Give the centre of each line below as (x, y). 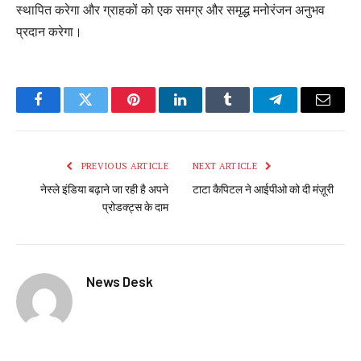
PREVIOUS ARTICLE (123, 166)
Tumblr (248, 112)
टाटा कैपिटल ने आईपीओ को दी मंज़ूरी (263, 190)
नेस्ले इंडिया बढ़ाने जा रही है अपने (104, 190)
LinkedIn (206, 112)
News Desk (120, 282)
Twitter (105, 112)
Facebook (65, 112)
